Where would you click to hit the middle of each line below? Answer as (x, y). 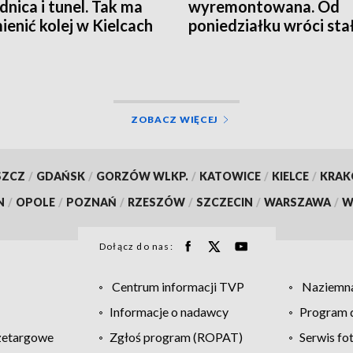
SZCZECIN (225, 202)
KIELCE (290, 176)
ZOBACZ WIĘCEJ (175, 119)
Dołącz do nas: (136, 246)
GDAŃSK (60, 176)
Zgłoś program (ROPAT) (176, 336)
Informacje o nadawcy (169, 311)
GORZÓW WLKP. (142, 176)
